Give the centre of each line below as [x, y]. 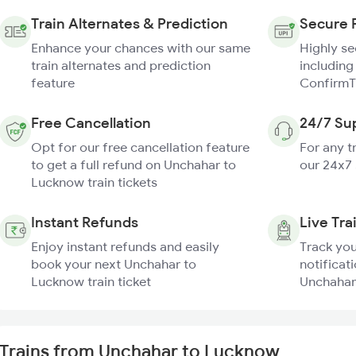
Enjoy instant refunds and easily [125, 246]
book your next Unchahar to [114, 264]
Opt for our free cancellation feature [140, 147]
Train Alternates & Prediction [130, 23]
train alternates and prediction [121, 65]
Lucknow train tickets [94, 182]
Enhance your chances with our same [141, 48]
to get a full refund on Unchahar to [133, 164]
